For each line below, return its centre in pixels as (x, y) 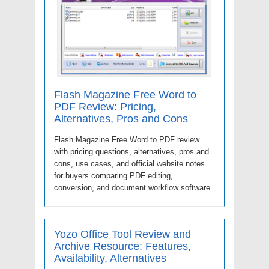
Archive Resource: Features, (122, 246)
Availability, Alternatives (110, 258)
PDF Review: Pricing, (105, 107)
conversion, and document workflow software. (133, 187)
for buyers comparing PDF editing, (113, 175)
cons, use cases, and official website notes (129, 163)
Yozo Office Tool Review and (122, 234)
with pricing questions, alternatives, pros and (131, 151)
